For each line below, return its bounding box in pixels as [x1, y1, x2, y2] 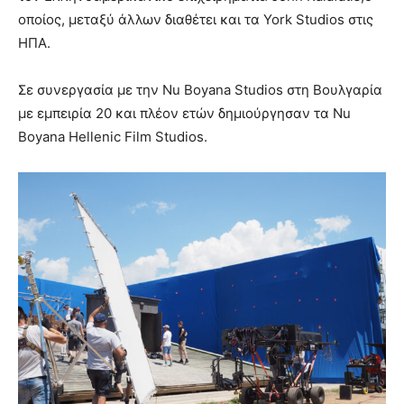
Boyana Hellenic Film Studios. [18, 128, 207, 146]
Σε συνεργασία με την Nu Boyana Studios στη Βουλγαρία [18, 81, 382, 99]
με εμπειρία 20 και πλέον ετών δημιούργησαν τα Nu [18, 105, 351, 123]
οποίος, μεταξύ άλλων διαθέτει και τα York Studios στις [18, 11, 373, 29]
